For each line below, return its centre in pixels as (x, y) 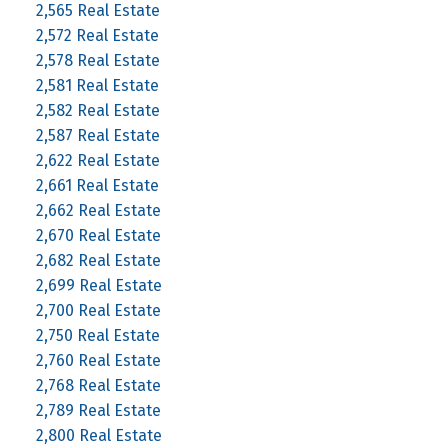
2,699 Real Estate (98, 285)
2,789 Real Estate (98, 410)
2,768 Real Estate (98, 385)
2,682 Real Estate (98, 260)
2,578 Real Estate (97, 60)
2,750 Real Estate (97, 335)
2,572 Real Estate (97, 35)
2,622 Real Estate (97, 160)
